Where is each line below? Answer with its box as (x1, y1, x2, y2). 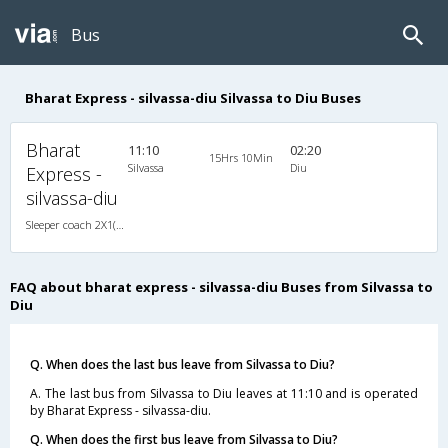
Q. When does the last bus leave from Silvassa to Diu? (30, 355, 335, 373)
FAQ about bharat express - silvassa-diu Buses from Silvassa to (10, 277, 433, 296)
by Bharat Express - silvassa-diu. (30, 401, 211, 419)
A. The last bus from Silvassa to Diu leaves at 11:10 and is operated (30, 384, 418, 402)
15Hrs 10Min (208, 149, 273, 165)
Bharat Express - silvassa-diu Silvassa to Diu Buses (25, 88, 361, 107)
